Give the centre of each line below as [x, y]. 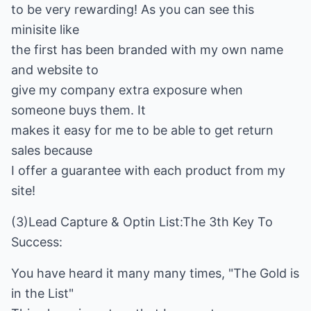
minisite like [45, 30]
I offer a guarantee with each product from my [148, 170]
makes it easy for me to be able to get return [142, 130]
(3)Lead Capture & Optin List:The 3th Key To [142, 222]
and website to [55, 70]
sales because [52, 150]
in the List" [42, 293]
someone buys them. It [78, 110]
